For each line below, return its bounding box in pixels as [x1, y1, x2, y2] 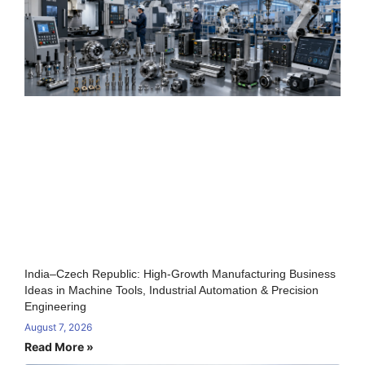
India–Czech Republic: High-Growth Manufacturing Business [24, 267, 336, 281]
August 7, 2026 [24, 321, 92, 334]
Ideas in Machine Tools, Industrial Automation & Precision [24, 284, 319, 297]
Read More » [24, 340, 94, 354]
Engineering [24, 300, 86, 314]
